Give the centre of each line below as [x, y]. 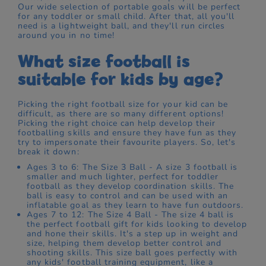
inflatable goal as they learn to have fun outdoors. [135, 205]
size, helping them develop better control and [124, 243]
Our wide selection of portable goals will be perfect [129, 7]
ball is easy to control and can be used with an [127, 196]
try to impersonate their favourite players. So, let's [127, 142]
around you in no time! [66, 36]
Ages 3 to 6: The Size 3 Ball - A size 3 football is [132, 167]
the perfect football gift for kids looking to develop [137, 224]
